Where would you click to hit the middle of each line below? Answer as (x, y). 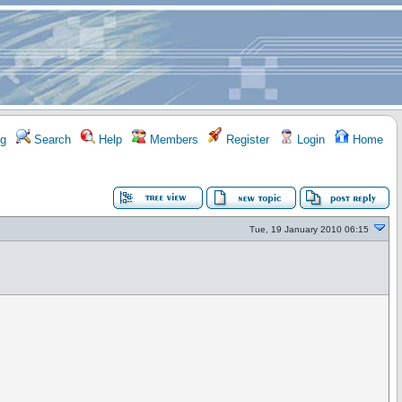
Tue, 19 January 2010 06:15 (309, 229)
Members (172, 140)
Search (51, 140)
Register (246, 140)
